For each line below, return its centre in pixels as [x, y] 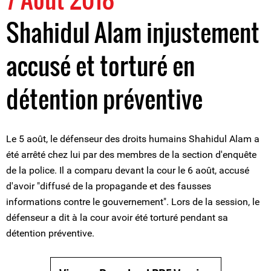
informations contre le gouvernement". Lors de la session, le [133, 202]
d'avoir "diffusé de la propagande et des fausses [109, 186]
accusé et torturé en [100, 65]
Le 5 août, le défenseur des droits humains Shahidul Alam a [133, 139]
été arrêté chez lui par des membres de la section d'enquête [131, 155]
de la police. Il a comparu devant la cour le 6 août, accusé [128, 170]
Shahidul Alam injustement [133, 32]
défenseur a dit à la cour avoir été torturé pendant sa [117, 217]
